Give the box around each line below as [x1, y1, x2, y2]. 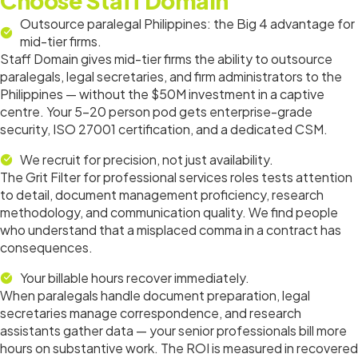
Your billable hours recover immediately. [20, 269, 249, 287]
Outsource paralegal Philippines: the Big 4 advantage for [20, 15, 355, 33]
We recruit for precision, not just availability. [20, 151, 273, 169]
